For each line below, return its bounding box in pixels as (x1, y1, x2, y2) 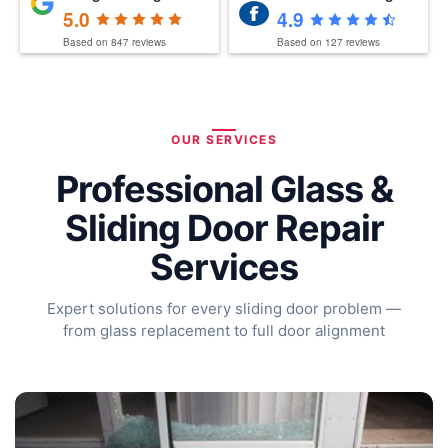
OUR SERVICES (171, 132, 277, 148)
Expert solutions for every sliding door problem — (47, 298, 401, 318)
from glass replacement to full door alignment (63, 320, 385, 340)
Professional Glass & (55, 167, 393, 212)
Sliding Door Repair (64, 206, 384, 251)
